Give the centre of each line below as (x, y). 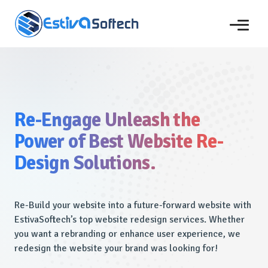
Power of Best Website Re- (119, 142)
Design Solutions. (85, 163)
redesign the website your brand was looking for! (116, 249)
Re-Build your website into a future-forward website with (133, 205)
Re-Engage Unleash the (107, 120)
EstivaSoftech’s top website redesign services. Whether (130, 220)
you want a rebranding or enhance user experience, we (127, 234)
